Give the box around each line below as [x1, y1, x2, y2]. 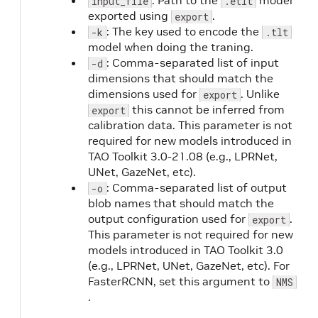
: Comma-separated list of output [106, 180, 287, 194]
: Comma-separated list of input [106, 55, 279, 70]
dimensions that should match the [88, 71, 273, 85]
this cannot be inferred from [129, 102, 285, 116]
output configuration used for [88, 212, 248, 226]
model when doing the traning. [88, 40, 253, 54]
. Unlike [241, 87, 280, 101]
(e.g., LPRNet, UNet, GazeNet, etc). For [88, 258, 290, 273]
